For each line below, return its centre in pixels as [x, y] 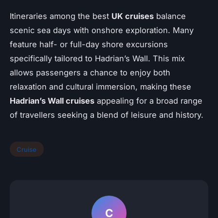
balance [170, 16]
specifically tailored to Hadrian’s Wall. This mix [97, 58]
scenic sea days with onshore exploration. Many [102, 30]
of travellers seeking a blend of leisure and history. [107, 115]
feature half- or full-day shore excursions [89, 44]
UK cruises [133, 16]
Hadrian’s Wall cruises [52, 100]
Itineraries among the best [61, 16]
